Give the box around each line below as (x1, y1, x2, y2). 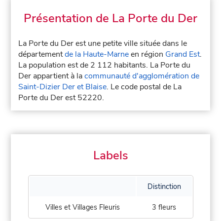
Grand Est (165, 49, 200, 60)
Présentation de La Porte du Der (24, 10, 197, 26)
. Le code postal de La (107, 81, 182, 92)
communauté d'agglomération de (84, 71, 200, 81)
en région (129, 49, 166, 60)
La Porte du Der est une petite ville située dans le (18, 38, 187, 49)
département (18, 49, 65, 60)
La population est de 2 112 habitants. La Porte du (18, 60, 191, 71)
